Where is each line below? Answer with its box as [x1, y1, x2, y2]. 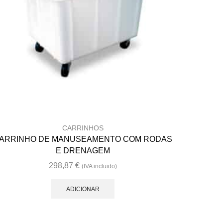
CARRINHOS [62, 123, 104, 132]
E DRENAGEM [55, 146, 110, 155]
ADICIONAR [66, 185, 100, 193]
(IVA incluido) [81, 162, 117, 170]
